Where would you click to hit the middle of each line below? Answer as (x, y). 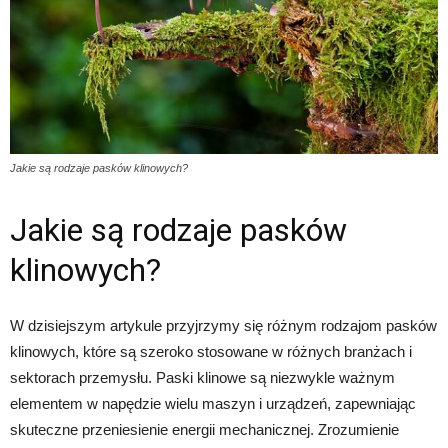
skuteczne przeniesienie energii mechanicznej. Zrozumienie (204, 430)
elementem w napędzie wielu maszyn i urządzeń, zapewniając (213, 404)
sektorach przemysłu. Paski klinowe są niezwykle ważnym (202, 378)
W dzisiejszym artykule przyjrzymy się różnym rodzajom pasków (223, 326)
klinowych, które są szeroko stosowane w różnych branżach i (211, 352)
